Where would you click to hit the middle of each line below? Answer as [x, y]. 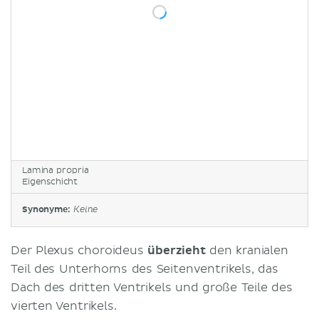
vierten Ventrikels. [64, 306]
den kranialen [247, 250]
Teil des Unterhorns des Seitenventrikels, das [145, 269]
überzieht [177, 250]
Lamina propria [56, 171]
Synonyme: [48, 209]
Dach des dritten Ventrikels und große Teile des [152, 287]
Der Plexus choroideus [79, 250]
